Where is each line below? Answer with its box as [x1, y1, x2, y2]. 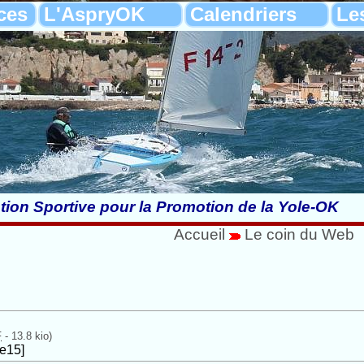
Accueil [174, 226, 225, 243]
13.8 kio [11, 330, 49, 342]
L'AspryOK [44, 3, 145, 25]
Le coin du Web [245, 226, 354, 243]
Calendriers [190, 3, 297, 25]
